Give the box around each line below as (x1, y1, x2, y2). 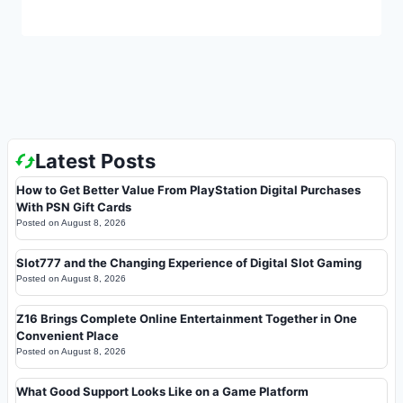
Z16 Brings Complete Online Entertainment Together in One (16, 310, 357, 326)
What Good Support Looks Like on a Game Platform (16, 383, 309, 399)
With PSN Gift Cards (16, 199, 131, 214)
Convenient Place (16, 327, 119, 343)
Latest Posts (35, 148, 156, 173)
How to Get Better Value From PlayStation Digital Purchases (16, 182, 361, 197)
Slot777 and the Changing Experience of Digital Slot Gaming (16, 255, 362, 270)
